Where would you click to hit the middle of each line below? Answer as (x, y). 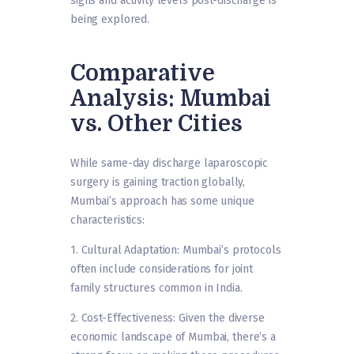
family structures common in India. (156, 288)
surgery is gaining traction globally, (158, 183)
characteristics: (107, 220)
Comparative (143, 74)
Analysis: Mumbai (171, 99)
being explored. (110, 20)
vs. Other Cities (156, 124)
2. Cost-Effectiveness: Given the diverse (168, 318)
